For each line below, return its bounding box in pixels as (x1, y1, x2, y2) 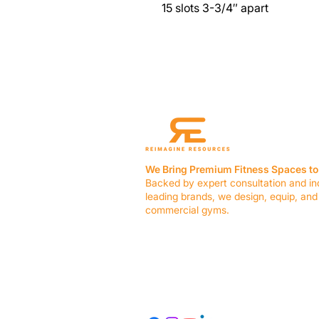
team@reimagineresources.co (159, 277, 298, 290)
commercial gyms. (145, 204, 229, 216)
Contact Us (145, 241, 197, 254)
